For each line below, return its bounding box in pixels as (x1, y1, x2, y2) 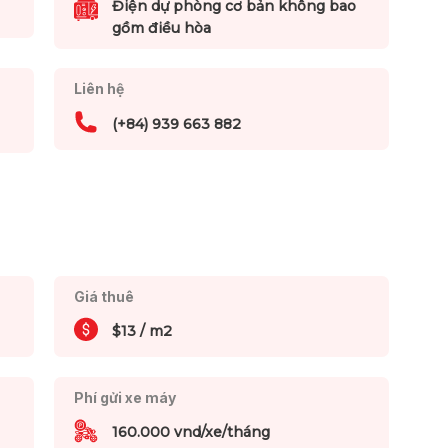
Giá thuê (73, 287, 134, 305)
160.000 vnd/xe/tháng (111, 423, 270, 442)
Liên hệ (73, 80, 124, 98)
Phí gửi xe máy (73, 389, 176, 407)
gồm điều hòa (111, 18, 211, 37)
